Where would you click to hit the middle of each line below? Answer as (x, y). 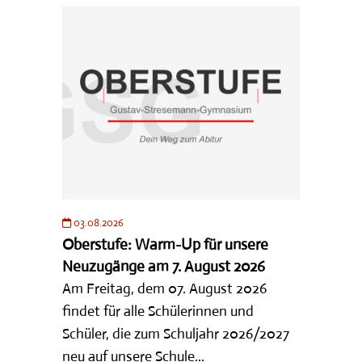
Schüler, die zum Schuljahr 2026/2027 (176, 333)
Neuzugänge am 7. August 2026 (164, 266)
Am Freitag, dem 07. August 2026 (165, 288)
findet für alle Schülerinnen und (158, 311)
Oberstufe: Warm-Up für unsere (166, 244)
